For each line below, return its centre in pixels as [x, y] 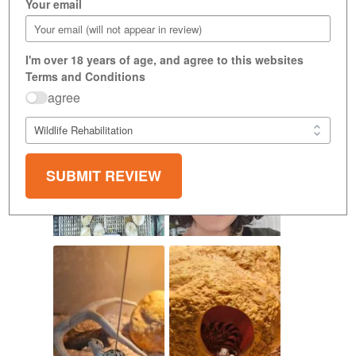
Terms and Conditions [86, 76]
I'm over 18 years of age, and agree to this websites [165, 60]
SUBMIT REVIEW [104, 175]
